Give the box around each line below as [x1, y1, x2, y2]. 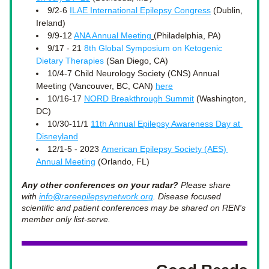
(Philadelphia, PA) [154, 31, 221, 40]
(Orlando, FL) [95, 157, 152, 166]
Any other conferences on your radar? [22, 180, 178, 190]
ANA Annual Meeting [74, 31, 151, 40]
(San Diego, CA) [104, 56, 168, 65]
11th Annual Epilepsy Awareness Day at [91, 119, 240, 128]
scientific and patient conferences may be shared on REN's [22, 203, 246, 213]
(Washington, [194, 94, 246, 103]
